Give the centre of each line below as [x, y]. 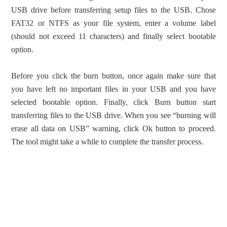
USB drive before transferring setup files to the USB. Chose [113, 10]
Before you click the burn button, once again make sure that [113, 76]
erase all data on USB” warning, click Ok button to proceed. [113, 128]
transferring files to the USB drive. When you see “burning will [113, 115]
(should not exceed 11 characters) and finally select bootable [113, 36]
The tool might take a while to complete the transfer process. [107, 142]
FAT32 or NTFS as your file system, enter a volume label [113, 23]
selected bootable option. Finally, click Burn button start [113, 102]
